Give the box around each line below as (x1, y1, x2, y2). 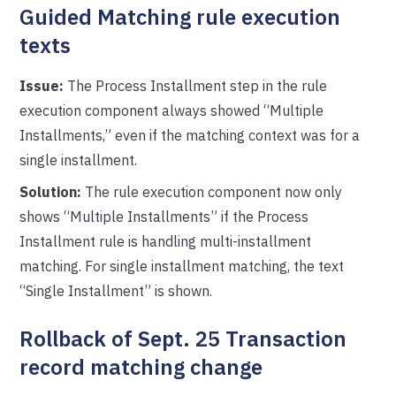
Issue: (19, 77, 65, 95)
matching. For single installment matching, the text (19, 257, 345, 275)
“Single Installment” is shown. (19, 282, 213, 300)
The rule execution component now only (81, 183, 343, 201)
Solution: (19, 183, 82, 201)
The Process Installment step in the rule (64, 77, 328, 95)
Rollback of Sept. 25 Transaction (19, 324, 347, 353)
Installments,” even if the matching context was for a (19, 126, 361, 144)
